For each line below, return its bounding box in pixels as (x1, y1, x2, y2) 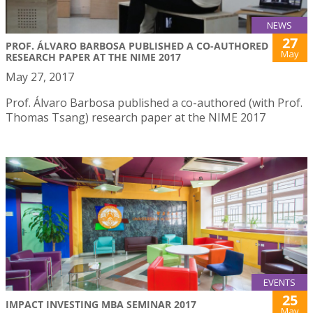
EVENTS (263, 275, 296, 289)
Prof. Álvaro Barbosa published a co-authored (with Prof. (6, 94, 303, 110)
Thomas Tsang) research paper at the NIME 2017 (6, 109, 265, 125)
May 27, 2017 (6, 68, 74, 85)
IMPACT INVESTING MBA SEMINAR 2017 (6, 297, 196, 311)
